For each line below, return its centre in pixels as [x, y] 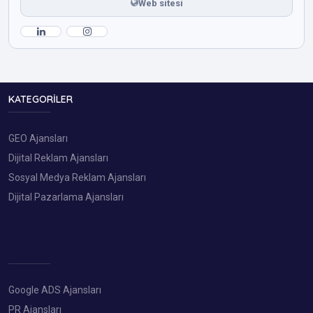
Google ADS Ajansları [55, 290]
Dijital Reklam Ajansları [58, 158]
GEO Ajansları [38, 138]
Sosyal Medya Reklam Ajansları [77, 177]
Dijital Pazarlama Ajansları [66, 197]
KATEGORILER [41, 100]
